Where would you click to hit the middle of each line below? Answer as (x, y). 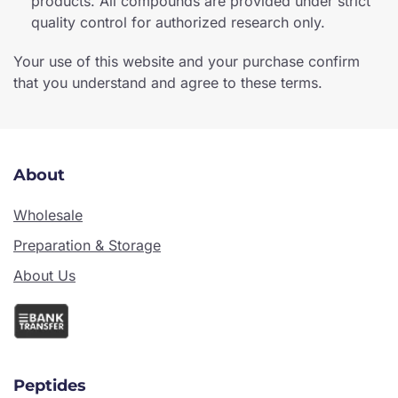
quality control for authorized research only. (178, 22)
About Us (44, 275)
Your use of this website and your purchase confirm (187, 61)
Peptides (50, 386)
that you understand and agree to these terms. (168, 82)
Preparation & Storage (87, 245)
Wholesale (48, 215)
